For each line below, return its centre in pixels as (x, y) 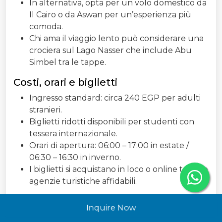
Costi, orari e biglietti (65, 82)
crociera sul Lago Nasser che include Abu (111, 50)
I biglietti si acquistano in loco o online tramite (119, 169)
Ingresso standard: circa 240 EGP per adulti (115, 98)
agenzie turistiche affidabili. (83, 181)
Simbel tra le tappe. (68, 62)
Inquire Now (111, 208)
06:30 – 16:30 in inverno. (75, 157)
